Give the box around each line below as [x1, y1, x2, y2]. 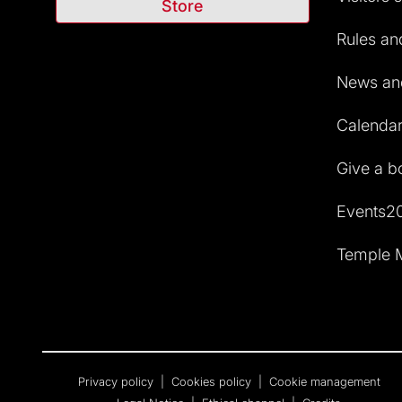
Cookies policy [170, 373, 255, 389]
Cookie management [268, 373, 380, 389]
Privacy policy [77, 373, 157, 389]
